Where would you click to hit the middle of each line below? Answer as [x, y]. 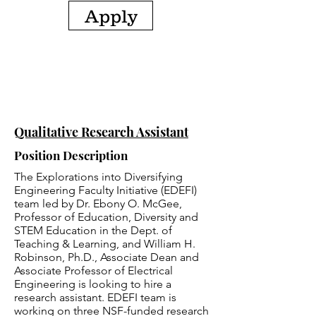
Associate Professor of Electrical [93, 271]
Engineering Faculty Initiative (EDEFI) [105, 190]
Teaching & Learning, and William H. [105, 244]
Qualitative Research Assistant [101, 132]
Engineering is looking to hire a [93, 284]
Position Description [71, 155]
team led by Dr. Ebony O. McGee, [98, 203]
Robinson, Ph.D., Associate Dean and [107, 257]
